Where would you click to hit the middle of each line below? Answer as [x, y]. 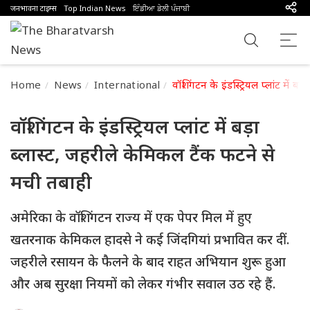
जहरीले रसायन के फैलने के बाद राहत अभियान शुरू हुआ [148, 262]
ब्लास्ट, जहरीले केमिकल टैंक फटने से [143, 154]
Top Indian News [95, 8]
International [127, 84]
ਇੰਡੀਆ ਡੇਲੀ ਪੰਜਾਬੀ [161, 8]
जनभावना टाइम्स [34, 8]
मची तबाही [51, 182]
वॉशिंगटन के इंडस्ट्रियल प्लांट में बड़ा [135, 126]
